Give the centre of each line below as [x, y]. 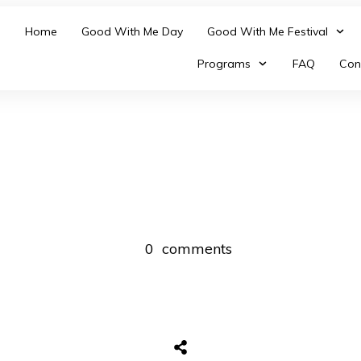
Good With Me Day [132, 31]
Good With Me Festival [267, 31]
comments [197, 249]
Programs [224, 64]
